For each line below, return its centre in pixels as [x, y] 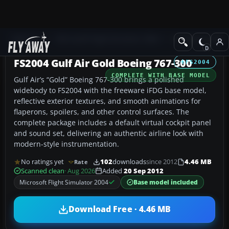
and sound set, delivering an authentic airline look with [109, 133]
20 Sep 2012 [144, 171]
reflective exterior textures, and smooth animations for [107, 101]
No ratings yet [42, 162]
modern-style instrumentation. [66, 144]
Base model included [166, 182]
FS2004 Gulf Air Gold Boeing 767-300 [103, 63]
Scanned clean [43, 171]
